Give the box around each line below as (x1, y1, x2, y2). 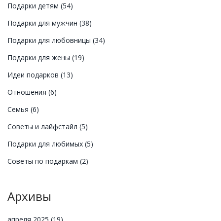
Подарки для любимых (7, 139, 85, 148)
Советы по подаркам (7, 156, 80, 166)
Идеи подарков (7, 70, 61, 79)
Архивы (7, 187, 51, 204)
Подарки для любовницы (7, 35, 93, 45)
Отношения (7, 87, 48, 97)
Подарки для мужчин (7, 18, 79, 28)
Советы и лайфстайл (7, 121, 79, 131)
